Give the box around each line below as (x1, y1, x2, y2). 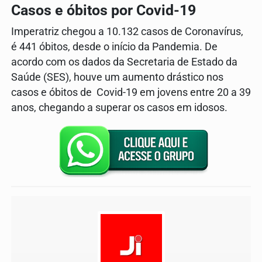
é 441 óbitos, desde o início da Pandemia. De (11, 40, 218, 53)
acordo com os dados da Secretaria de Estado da (11, 56, 237, 68)
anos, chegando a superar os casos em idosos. (11, 101, 227, 113)
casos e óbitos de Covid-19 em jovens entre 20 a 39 (11, 86, 251, 98)
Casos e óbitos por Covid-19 (11, 1, 199, 19)
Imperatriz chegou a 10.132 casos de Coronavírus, (11, 25, 246, 37)
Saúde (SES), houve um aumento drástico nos (11, 71, 223, 83)
